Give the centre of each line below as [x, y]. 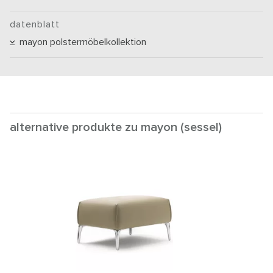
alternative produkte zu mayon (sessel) [116, 128]
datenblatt [35, 25]
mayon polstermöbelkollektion [81, 42]
